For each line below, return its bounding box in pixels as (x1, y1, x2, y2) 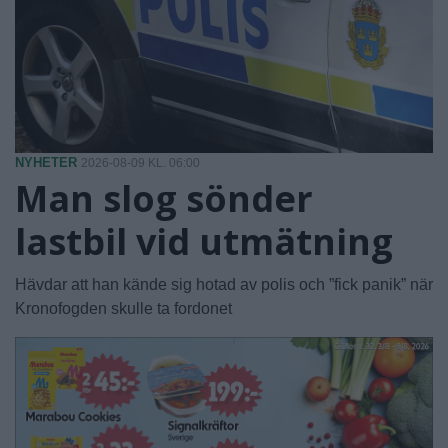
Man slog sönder (15, 174, 313, 224)
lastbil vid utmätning (15, 217, 393, 267)
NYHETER (15, 155, 77, 171)
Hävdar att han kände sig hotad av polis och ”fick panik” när (15, 276, 433, 294)
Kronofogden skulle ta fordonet (15, 300, 232, 318)
